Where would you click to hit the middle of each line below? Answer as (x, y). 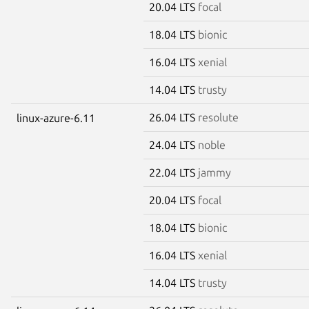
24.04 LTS (173, 144)
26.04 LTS (173, 117)
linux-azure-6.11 (56, 118)
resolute (218, 117)
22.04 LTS (173, 172)
